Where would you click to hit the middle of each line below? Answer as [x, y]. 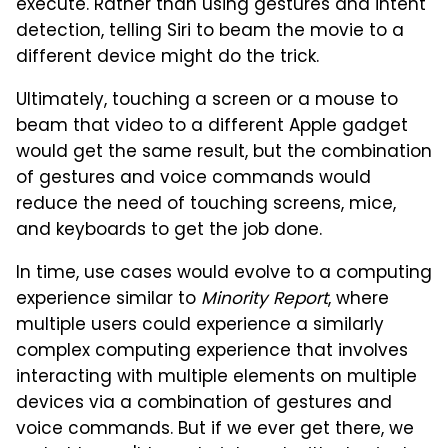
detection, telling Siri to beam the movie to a [210, 32]
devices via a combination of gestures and [204, 404]
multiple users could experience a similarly [200, 326]
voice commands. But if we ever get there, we [215, 430]
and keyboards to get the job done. [169, 231]
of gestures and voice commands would [193, 179]
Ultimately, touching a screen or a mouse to [207, 101]
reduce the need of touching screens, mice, [206, 205]
